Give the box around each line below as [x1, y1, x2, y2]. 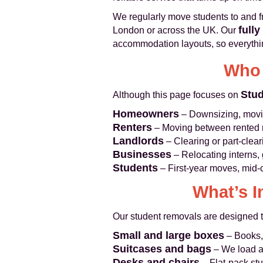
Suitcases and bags [113, 243, 211, 255]
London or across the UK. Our [113, 25, 238, 35]
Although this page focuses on [113, 90, 241, 100]
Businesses [113, 149, 171, 160]
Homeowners [113, 108, 179, 120]
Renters [113, 122, 152, 133]
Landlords [113, 135, 164, 147]
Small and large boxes [113, 230, 224, 241]
